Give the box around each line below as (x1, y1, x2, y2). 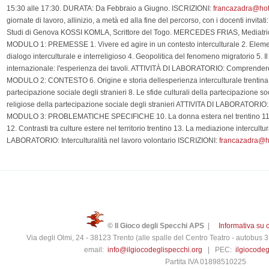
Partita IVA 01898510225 (165, 258, 246, 267)
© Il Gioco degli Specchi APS (107, 222, 204, 231)
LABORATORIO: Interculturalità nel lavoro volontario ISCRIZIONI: (7, 136, 219, 145)
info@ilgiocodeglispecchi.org (107, 246, 202, 255)
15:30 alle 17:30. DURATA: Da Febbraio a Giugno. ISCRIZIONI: (7, 4, 213, 13)
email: (84, 246, 107, 255)
